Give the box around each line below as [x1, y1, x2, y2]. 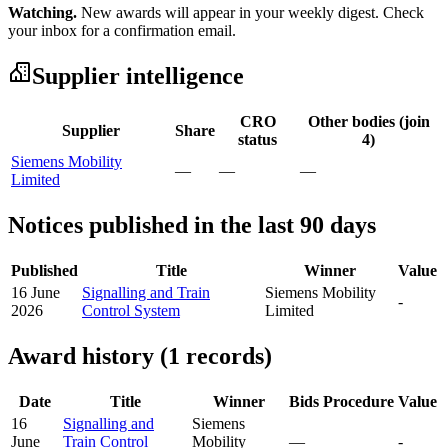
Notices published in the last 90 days [8, 211, 376, 238]
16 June [11, 283, 60, 301]
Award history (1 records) [8, 342, 272, 369]
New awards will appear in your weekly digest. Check [77, 4, 424, 22]
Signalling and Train [82, 283, 210, 301]
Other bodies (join [307, 113, 430, 130]
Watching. [8, 4, 77, 22]
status [238, 131, 277, 148]
